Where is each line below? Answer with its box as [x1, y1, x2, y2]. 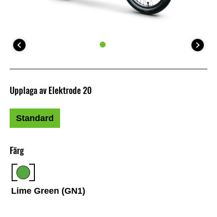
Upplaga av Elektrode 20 [10, 84, 92, 97]
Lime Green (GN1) [11, 186, 86, 196]
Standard [16, 113, 54, 124]
